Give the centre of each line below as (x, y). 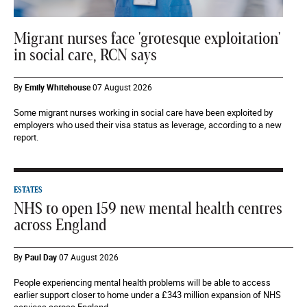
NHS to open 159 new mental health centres (148, 209)
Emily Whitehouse (58, 87)
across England (60, 226)
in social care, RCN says (85, 56)
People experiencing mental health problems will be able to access (142, 283)
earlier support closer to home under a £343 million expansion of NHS (147, 295)
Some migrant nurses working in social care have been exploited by (143, 113)
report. (26, 137)
